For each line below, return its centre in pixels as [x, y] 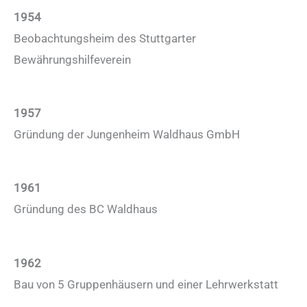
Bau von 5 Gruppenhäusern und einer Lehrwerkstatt [146, 284]
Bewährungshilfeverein [72, 59]
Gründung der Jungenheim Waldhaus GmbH [127, 135]
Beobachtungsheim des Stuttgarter [105, 38]
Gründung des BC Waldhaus [86, 209]
